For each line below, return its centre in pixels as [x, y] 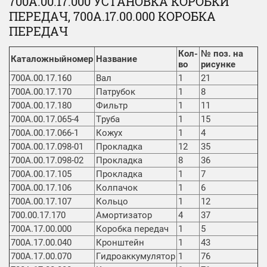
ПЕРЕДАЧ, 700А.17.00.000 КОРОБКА [112, 16]
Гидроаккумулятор [136, 257]
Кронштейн [120, 243]
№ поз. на [222, 54]
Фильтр [112, 106]
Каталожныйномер [52, 59]
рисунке [218, 65]
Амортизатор [124, 215]
